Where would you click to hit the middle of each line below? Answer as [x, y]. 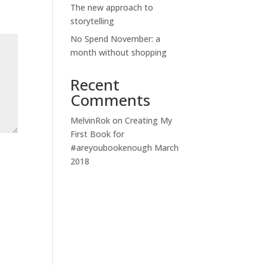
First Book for [98, 134]
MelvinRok [91, 120]
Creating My [149, 120]
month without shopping [119, 52]
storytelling [93, 21]
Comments [111, 100]
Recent [95, 84]
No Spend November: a [116, 38]
